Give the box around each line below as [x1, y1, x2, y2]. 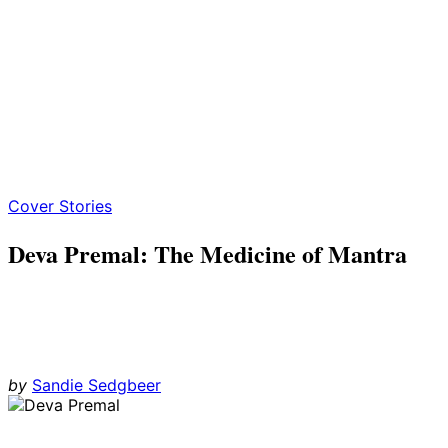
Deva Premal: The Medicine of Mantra [8, 235, 407, 271]
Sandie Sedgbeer [32, 374, 161, 395]
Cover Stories [8, 196, 112, 216]
